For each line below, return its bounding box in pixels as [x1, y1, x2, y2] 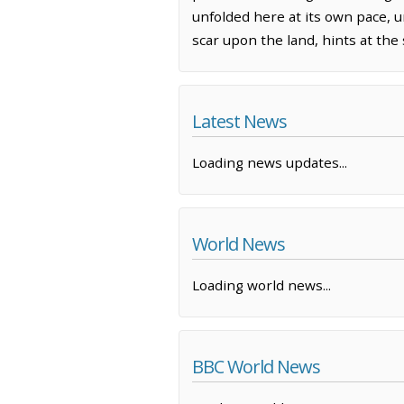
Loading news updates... [192, 152, 347, 171]
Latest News [192, 108, 287, 133]
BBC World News [192, 354, 320, 380]
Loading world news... [192, 276, 331, 295]
